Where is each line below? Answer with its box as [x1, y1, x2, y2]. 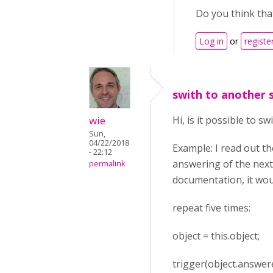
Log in [199, 35, 224, 47]
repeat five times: [172, 201, 250, 214]
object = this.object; [172, 229, 260, 243]
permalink [89, 158, 125, 169]
